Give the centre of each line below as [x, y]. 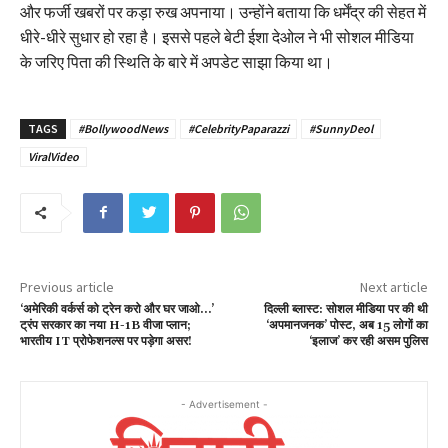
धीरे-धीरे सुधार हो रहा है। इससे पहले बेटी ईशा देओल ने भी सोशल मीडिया [217, 36]
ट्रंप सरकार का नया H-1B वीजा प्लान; [105, 325]
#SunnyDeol [341, 128]
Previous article [67, 286]
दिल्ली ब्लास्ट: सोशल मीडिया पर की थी [345, 309]
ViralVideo [53, 156]
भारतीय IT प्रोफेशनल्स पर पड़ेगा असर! [106, 341]
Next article [393, 286]
